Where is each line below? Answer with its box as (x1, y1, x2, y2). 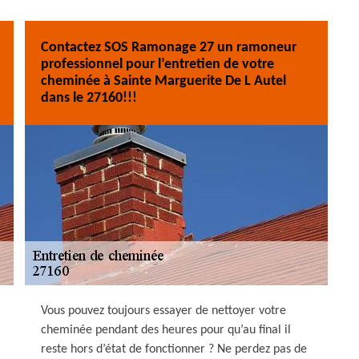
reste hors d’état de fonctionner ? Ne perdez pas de (41, 343, 307, 356)
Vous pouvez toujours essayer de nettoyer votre (41, 305, 286, 317)
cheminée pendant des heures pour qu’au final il (41, 324, 291, 337)
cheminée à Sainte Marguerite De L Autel (41, 74, 286, 89)
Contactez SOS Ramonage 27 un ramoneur (41, 40, 296, 55)
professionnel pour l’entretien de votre (41, 57, 274, 72)
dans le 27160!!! (41, 91, 137, 106)
